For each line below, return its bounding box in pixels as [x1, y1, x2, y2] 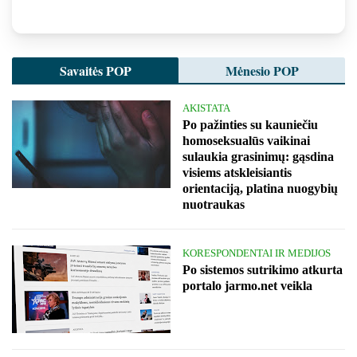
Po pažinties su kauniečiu [182, 117, 318, 131]
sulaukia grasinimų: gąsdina [182, 149, 334, 163]
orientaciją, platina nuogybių [182, 181, 338, 195]
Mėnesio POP [225, 61, 299, 80]
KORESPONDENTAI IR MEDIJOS [182, 246, 331, 259]
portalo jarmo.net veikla [182, 278, 312, 292]
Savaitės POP [59, 61, 131, 80]
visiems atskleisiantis [182, 165, 292, 179]
